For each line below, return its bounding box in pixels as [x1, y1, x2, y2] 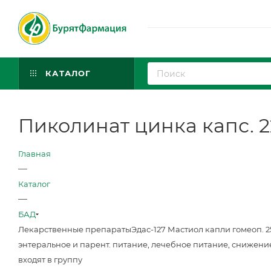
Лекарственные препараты [18, 224, 131, 234]
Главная [18, 149, 51, 158]
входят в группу [18, 255, 82, 264]
